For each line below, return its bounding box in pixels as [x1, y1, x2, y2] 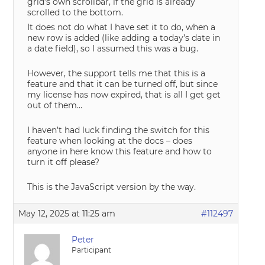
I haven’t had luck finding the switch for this [27, 125, 210, 135]
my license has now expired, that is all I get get [27, 89, 221, 100]
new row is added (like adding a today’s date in [27, 33, 221, 43]
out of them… [27, 100, 83, 111]
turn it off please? [27, 157, 100, 167]
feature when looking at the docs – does [27, 135, 193, 146]
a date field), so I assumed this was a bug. [27, 43, 199, 54]
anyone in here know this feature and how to [27, 146, 212, 157]
